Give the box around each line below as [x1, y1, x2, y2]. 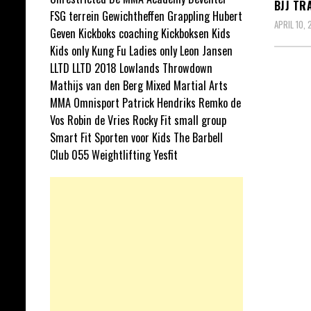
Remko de [199, 94, 241, 111]
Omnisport [74, 94, 119, 111]
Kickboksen [161, 25, 209, 42]
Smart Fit [50, 129, 92, 146]
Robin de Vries [67, 112, 130, 128]
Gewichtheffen [102, 8, 165, 24]
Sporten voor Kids [94, 129, 171, 146]
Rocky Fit [133, 112, 171, 128]
